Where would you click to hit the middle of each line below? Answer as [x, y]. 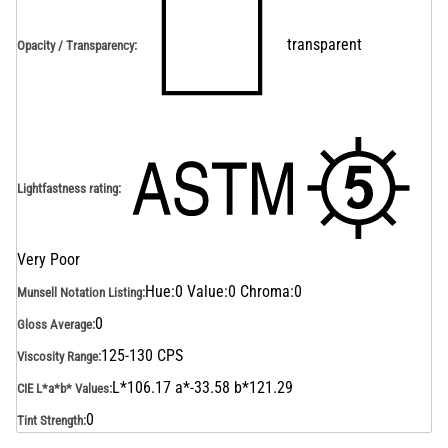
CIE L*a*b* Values [63, 388]
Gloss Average [54, 324]
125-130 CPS [142, 355]
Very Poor [48, 259]
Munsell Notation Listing [79, 292]
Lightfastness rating [67, 188]
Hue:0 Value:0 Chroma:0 [223, 291]
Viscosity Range [57, 356]
